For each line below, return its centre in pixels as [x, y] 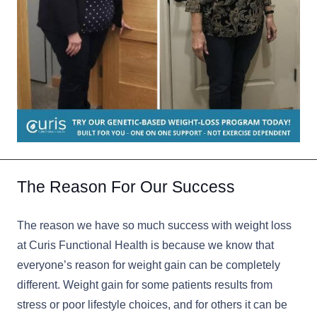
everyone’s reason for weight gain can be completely [149, 265]
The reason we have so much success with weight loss [154, 226]
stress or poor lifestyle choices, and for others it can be [152, 305]
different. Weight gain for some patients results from [145, 285]
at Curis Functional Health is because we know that [145, 246]
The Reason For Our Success [126, 187]
